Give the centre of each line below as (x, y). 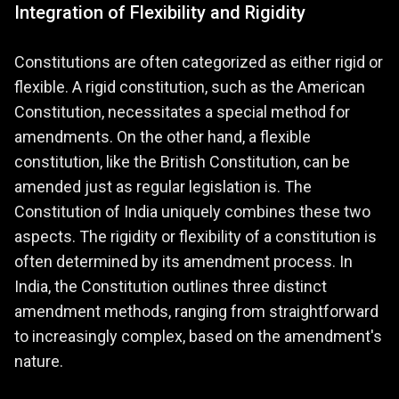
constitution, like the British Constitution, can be (182, 162)
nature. (39, 362)
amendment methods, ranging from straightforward (196, 312)
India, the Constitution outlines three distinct (171, 287)
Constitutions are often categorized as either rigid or (199, 62)
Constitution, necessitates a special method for (182, 112)
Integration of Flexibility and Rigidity (160, 13)
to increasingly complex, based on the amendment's (198, 337)
